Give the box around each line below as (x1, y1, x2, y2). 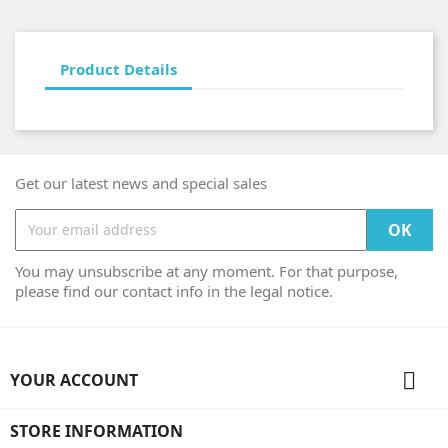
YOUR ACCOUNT (10, 368, 138, 391)
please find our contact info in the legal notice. (15, 280, 333, 301)
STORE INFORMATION (10, 419, 183, 442)
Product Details (60, 59, 177, 80)
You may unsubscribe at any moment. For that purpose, (15, 260, 398, 281)
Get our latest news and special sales (15, 172, 267, 193)
